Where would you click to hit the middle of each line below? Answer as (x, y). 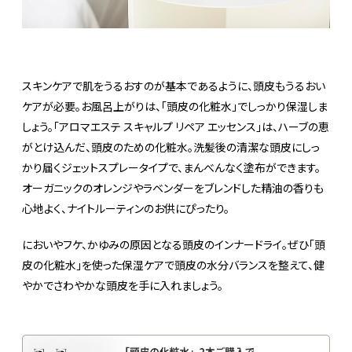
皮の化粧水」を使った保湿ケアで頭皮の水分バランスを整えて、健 (173, 264)
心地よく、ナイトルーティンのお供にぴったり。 (126, 208)
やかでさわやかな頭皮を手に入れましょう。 (123, 285)
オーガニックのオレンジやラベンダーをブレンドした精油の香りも (173, 187)
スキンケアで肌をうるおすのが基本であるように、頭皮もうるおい (174, 85)
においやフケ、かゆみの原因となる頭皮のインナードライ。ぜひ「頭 (174, 244)
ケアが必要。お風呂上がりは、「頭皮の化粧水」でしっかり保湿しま (175, 106)
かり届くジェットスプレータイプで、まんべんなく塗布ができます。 (171, 167)
